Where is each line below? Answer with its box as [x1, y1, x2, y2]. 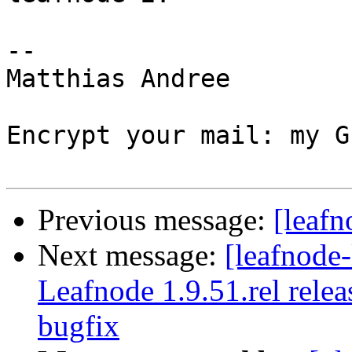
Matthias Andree [6, 64, 230, 93]
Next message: [38, 238, 225, 273]
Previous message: [38, 203, 273, 237]
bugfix [38, 309, 119, 343]
